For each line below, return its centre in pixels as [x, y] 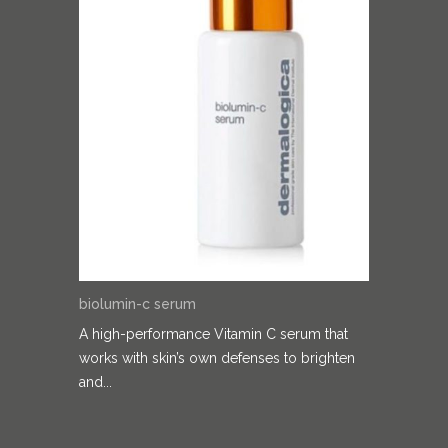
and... [95, 381]
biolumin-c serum [137, 303]
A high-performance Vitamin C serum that [213, 333]
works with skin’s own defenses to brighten [217, 357]
